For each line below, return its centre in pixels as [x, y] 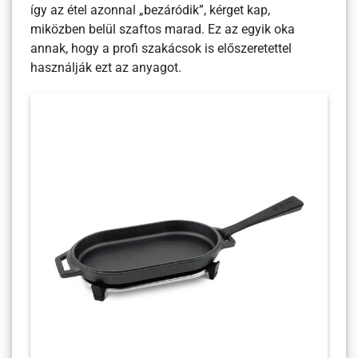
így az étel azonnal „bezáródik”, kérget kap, [151, 10]
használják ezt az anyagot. [106, 68]
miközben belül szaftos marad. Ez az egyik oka [163, 29]
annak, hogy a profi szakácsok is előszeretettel [161, 48]
